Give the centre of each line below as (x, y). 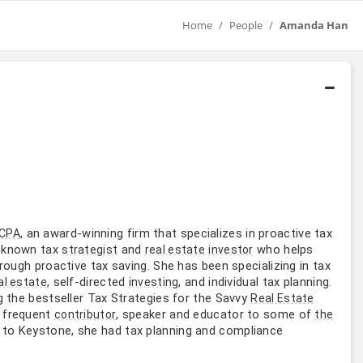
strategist (90, 249)
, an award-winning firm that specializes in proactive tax (176, 233)
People (246, 25)
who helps (283, 249)
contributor (85, 314)
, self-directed (88, 282)
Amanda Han (314, 25)
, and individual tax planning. (255, 282)
